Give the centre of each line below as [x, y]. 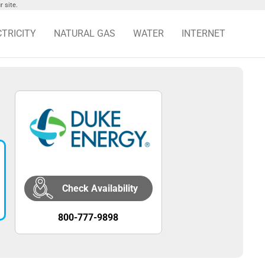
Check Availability [100, 189]
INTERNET [203, 33]
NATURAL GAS [85, 33]
